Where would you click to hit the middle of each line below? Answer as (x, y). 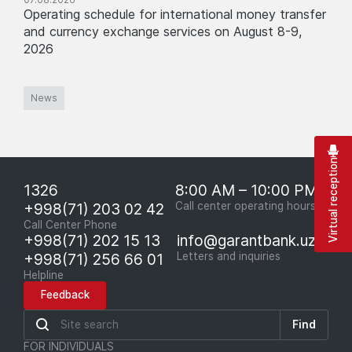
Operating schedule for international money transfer (175, 14)
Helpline (44, 275)
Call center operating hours (246, 205)
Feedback (65, 295)
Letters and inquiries (228, 256)
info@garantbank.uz (246, 240)
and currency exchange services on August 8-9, (163, 31)
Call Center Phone (70, 224)
